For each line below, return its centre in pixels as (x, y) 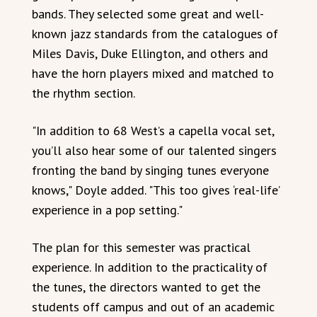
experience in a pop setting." (107, 210)
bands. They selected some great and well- (148, 14)
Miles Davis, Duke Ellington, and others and (150, 53)
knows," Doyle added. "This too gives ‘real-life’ (156, 190)
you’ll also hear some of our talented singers (154, 150)
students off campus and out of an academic (153, 307)
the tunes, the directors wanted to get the (146, 287)
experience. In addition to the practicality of (150, 267)
